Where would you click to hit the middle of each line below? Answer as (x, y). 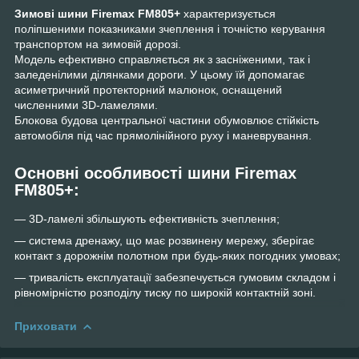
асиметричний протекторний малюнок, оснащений (148, 90)
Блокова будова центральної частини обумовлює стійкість (167, 121)
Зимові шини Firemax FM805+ (99, 14)
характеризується (230, 14)
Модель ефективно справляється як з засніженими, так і (162, 60)
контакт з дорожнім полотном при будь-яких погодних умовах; (177, 256)
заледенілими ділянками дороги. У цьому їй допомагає (159, 75)
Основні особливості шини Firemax (155, 173)
